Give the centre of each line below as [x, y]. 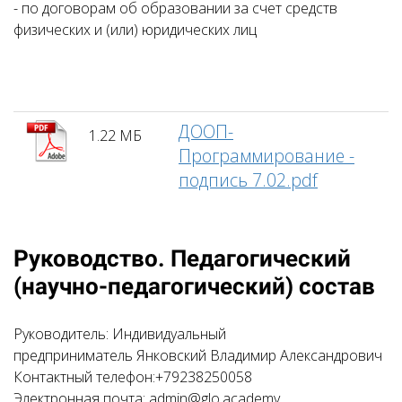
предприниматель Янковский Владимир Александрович [198, 355]
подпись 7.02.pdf [248, 180]
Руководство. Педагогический [182, 258]
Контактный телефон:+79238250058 [133, 377]
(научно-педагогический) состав [194, 286]
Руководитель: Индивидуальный [120, 334]
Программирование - [267, 156]
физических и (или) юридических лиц [135, 30]
